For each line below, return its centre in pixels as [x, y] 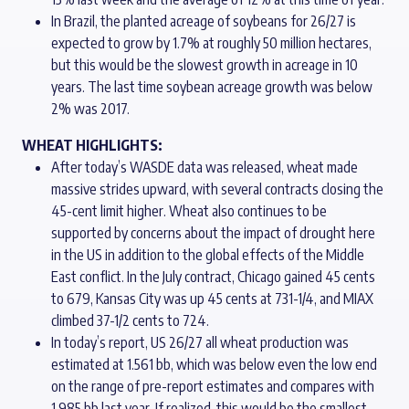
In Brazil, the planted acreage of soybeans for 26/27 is [204, 21]
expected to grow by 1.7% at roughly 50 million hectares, [211, 43]
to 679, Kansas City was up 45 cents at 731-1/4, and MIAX [212, 299]
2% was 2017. [90, 109]
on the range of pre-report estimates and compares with [213, 386]
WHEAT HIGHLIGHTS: [92, 145]
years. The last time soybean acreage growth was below [212, 87]
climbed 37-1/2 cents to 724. [130, 320]
